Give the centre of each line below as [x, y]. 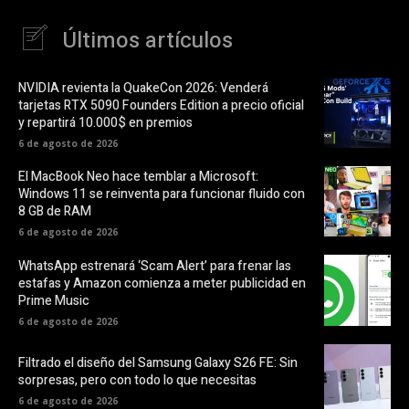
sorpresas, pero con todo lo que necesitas [137, 381]
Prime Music [54, 300]
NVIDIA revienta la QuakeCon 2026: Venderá [143, 89]
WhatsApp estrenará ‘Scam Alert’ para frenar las [155, 266]
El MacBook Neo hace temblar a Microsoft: [138, 177]
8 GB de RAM [55, 212]
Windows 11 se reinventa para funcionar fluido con [162, 194]
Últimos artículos [147, 41]
